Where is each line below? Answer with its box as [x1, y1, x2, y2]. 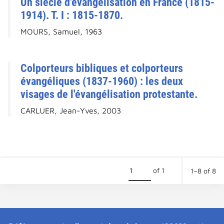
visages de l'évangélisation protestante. [20, 87, 197, 101]
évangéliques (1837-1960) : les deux [20, 74, 183, 88]
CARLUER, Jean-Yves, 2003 [20, 106, 121, 115]
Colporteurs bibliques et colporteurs [20, 61, 183, 75]
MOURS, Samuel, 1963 [20, 27, 102, 36]
